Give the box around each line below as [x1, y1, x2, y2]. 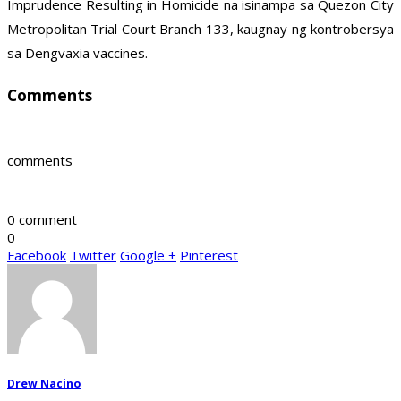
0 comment [7, 210, 77, 229]
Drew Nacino [7, 376, 81, 392]
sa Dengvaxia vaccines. [7, 44, 148, 63]
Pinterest [180, 246, 238, 265]
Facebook [7, 246, 66, 265]
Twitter [70, 246, 116, 265]
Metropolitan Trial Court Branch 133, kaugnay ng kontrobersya [7, 20, 394, 38]
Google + [120, 246, 176, 265]
